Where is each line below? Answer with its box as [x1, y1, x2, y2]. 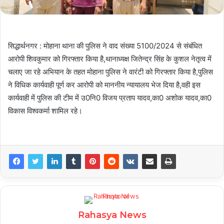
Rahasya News [77, 209, 146, 221]
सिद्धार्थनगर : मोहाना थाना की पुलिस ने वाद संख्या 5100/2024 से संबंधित [8, 41, 202, 51]
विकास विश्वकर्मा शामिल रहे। [8, 106, 82, 116]
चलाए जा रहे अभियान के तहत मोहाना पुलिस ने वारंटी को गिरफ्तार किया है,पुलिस [8, 67, 213, 77]
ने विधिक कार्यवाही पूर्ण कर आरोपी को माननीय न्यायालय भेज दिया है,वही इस [8, 80, 200, 90]
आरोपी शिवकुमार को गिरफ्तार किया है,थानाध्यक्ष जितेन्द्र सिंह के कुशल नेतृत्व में [8, 54, 211, 64]
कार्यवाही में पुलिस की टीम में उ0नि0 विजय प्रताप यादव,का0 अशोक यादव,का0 [8, 93, 211, 103]
